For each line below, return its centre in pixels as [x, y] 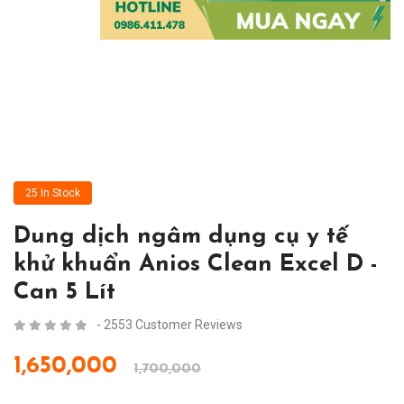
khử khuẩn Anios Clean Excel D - [196, 265]
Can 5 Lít [64, 293]
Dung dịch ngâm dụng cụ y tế [181, 237]
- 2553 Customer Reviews [170, 325]
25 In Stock [53, 193]
